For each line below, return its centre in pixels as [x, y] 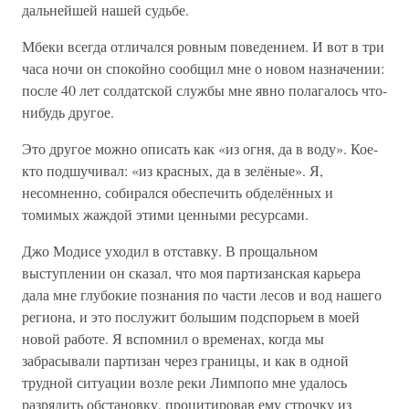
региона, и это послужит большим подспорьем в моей [191, 316]
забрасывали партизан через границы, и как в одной [185, 360]
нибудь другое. [68, 112]
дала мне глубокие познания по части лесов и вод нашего [202, 294]
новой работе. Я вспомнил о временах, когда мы [173, 338]
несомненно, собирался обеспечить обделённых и [178, 192]
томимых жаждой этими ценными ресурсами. [165, 214]
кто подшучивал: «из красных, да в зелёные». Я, [173, 170]
